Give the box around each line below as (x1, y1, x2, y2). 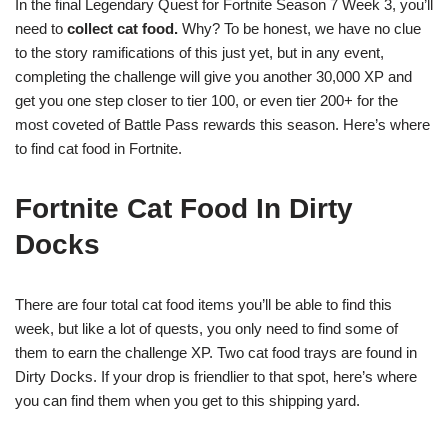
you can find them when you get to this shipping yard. (15, 392, 360, 409)
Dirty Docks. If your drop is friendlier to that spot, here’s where (15, 368, 417, 385)
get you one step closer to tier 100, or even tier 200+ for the (15, 92, 398, 109)
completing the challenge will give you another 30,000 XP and (15, 68, 412, 85)
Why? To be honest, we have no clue (178, 20, 421, 37)
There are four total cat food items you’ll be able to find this (15, 296, 392, 313)
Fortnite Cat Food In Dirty (15, 193, 353, 224)
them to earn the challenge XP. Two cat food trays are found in (15, 344, 417, 361)
